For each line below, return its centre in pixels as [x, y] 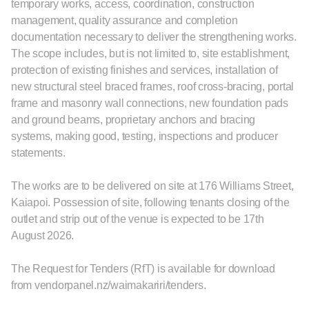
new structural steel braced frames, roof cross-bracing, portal [153, 87]
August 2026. [43, 236]
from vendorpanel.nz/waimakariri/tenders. [109, 285]
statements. [38, 153]
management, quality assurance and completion [124, 20]
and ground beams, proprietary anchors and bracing [133, 120]
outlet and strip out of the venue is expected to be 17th [138, 219]
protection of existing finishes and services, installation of [144, 70]
